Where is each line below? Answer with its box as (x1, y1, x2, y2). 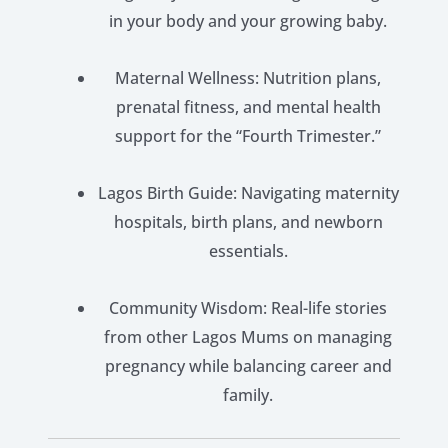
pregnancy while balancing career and (104, 355, 392, 377)
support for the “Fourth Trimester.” (115, 125, 381, 147)
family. (223, 384, 273, 406)
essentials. (208, 240, 288, 262)
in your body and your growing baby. (109, 10, 387, 32)
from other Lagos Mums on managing (104, 326, 392, 348)
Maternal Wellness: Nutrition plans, (115, 67, 381, 89)
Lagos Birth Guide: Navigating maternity (97, 182, 399, 204)
